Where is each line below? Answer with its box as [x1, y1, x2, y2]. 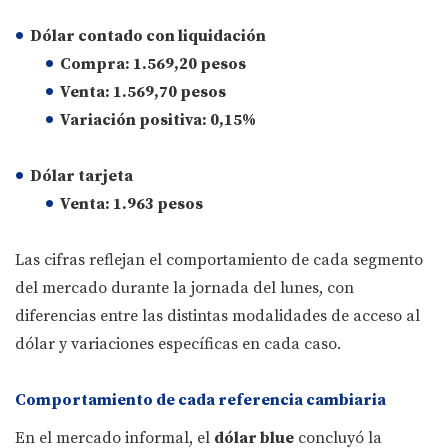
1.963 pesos [113, 194, 203, 215]
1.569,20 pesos [133, 54, 246, 75]
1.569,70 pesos [113, 82, 226, 103]
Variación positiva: [60, 110, 207, 131]
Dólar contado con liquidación [30, 26, 266, 47]
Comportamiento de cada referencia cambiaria [15, 390, 386, 411]
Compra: [60, 54, 133, 75]
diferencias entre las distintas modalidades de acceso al [15, 306, 420, 327]
